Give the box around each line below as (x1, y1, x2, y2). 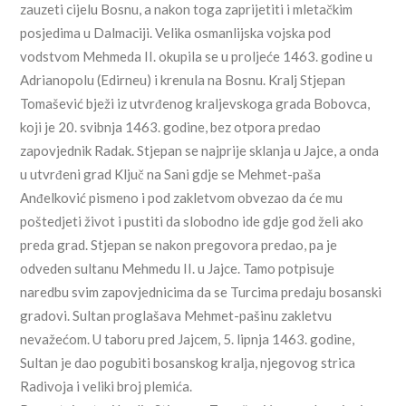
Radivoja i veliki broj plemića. (20, 378, 193, 395)
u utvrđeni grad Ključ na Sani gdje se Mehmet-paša (20, 166, 322, 183)
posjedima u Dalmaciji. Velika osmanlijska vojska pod (20, 24, 332, 42)
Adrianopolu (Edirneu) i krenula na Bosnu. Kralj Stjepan (20, 72, 346, 89)
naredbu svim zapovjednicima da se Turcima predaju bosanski (20, 284, 382, 301)
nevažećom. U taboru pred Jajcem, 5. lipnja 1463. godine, (20, 331, 355, 348)
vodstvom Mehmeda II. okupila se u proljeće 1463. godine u (20, 48, 373, 65)
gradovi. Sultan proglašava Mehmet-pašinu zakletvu (20, 307, 333, 324)
